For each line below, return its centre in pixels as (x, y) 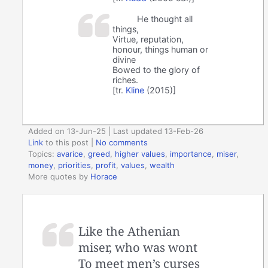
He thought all (165, 19)
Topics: (43, 154)
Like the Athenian (130, 231)
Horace (104, 177)
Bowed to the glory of (156, 69)
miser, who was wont (138, 247)
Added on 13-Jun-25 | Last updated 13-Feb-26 (116, 131)
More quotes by (60, 177)
